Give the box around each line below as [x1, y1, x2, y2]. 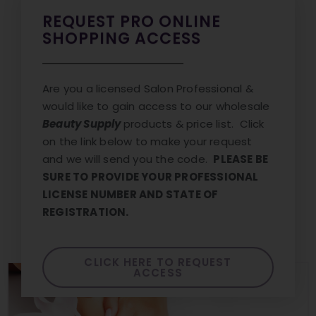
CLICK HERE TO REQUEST [84, 244, 232, 260]
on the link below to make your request [42, 133, 253, 149]
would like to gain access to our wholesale [42, 98, 270, 114]
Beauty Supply [42, 116, 121, 131]
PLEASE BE [213, 151, 269, 166]
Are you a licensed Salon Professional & [42, 80, 253, 96]
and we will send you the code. [42, 151, 214, 166]
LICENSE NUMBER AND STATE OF [42, 186, 219, 202]
